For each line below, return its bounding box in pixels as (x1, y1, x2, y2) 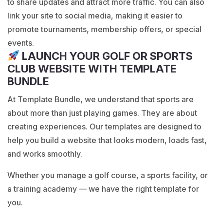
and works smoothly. (7, 148, 82, 159)
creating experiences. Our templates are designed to (7, 121, 201, 131)
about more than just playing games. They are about (7, 108, 197, 118)
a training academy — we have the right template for (7, 183, 199, 194)
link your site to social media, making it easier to (7, 10, 182, 20)
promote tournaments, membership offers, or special (7, 24, 201, 34)
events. (7, 37, 34, 48)
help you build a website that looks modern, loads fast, (7, 135, 207, 145)
